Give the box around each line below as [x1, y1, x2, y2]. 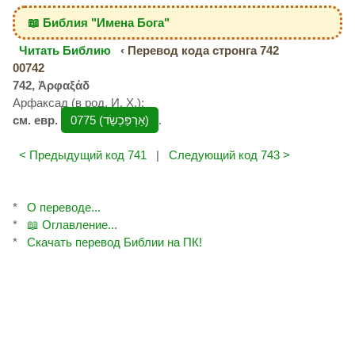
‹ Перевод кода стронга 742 [117, 44, 279, 57]
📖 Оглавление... [27, 218, 117, 231]
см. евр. [13, 113, 58, 127]
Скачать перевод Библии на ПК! [27, 235, 202, 249]
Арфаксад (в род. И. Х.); [13, 96, 144, 109]
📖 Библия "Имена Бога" [27, 15, 170, 29]
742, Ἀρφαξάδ [13, 78, 90, 92]
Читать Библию [19, 44, 111, 57]
